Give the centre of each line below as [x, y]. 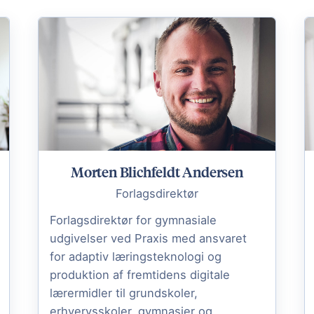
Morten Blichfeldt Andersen [157, 171]
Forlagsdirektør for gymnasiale [133, 220]
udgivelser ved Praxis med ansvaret [148, 238]
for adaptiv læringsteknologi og [136, 256]
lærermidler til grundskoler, [124, 293]
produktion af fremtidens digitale [140, 274]
